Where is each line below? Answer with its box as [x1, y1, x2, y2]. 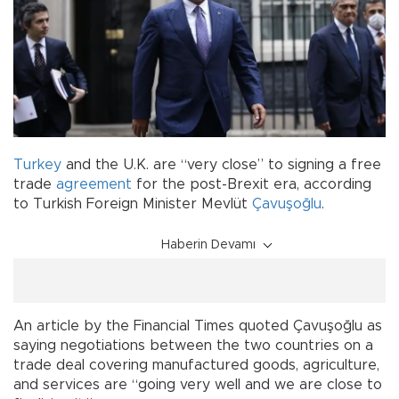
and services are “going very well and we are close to [13, 378, 382, 393]
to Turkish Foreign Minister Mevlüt [13, 197, 252, 212]
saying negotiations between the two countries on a [13, 338, 373, 354]
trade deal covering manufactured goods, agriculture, [13, 358, 379, 373]
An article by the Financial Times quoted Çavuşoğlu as [13, 319, 382, 334]
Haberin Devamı [161, 239, 256, 252]
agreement [56, 177, 132, 192]
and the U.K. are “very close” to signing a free [61, 158, 381, 173]
